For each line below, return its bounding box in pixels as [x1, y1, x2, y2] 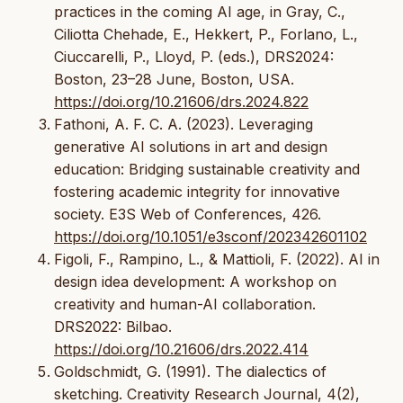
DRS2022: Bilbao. [54, 317, 172, 336]
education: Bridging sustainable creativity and [54, 159, 360, 178]
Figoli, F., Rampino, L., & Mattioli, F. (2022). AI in [54, 249, 380, 268]
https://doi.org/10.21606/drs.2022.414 [54, 339, 309, 358]
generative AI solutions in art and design [54, 137, 327, 156]
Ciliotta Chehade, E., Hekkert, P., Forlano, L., [54, 24, 358, 43]
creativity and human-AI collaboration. [54, 294, 316, 313]
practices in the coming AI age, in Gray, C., [54, 2, 345, 21]
